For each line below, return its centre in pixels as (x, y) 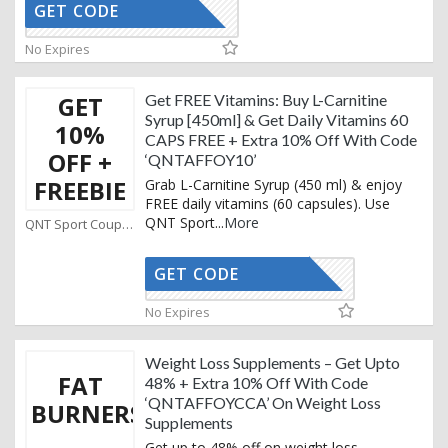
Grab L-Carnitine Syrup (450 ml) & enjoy (273, 185)
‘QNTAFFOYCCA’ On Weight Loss (263, 403)
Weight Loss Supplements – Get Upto (272, 363)
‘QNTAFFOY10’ (200, 160)
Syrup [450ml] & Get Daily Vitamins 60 (276, 120)
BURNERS (87, 414)
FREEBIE (80, 191)
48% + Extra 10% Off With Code (256, 383)
